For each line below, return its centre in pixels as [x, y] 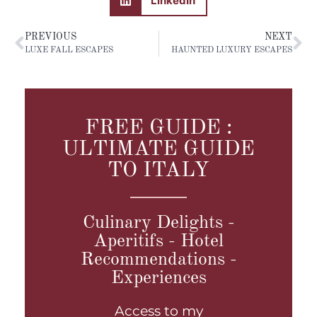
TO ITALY [158, 171]
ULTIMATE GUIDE [158, 150]
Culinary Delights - [158, 223]
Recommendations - [158, 260]
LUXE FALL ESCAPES [69, 51]
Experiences [158, 278]
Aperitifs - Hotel [158, 242]
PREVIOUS [51, 38]
